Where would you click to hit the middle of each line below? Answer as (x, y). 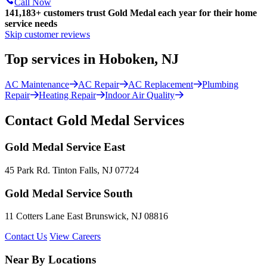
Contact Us (26, 237)
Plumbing (220, 85)
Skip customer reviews (47, 34)
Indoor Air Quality (140, 95)
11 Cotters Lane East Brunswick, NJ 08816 (86, 216)
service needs (31, 23)
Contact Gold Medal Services (94, 121)
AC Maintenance (37, 85)
